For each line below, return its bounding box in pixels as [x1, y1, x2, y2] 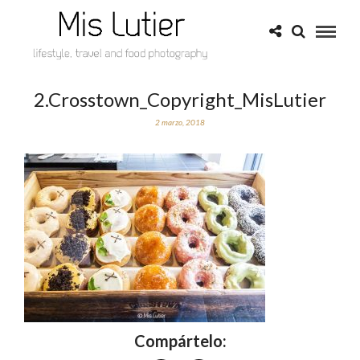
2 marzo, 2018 [155, 117, 205, 127]
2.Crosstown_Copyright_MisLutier [34, 88, 326, 111]
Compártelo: [133, 331, 227, 350]
